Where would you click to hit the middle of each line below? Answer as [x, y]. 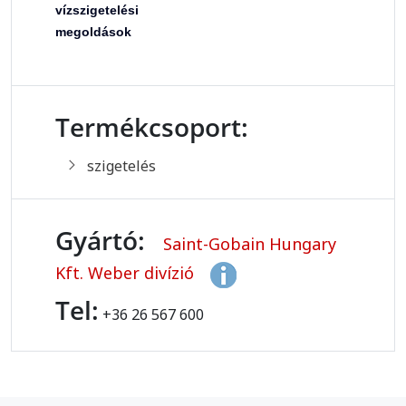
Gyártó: [100, 240]
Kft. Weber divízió [127, 273]
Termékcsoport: [152, 126]
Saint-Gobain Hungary [250, 243]
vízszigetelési [97, 10]
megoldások [93, 31]
